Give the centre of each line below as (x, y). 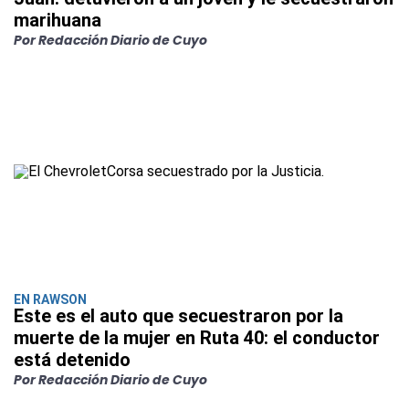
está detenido (72, 360)
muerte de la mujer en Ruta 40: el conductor (197, 338)
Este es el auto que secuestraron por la (178, 316)
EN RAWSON (50, 300)
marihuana (58, 21)
